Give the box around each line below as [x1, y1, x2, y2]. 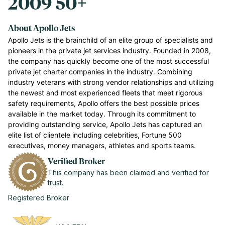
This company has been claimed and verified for [48, 168, 209, 177]
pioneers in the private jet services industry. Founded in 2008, [8, 46, 211, 55]
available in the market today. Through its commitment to [8, 109, 196, 118]
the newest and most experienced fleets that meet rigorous [8, 88, 202, 97]
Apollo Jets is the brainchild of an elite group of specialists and [8, 36, 213, 44]
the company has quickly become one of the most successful [8, 57, 209, 65]
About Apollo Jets [8, 25, 75, 33]
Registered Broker [8, 193, 69, 202]
